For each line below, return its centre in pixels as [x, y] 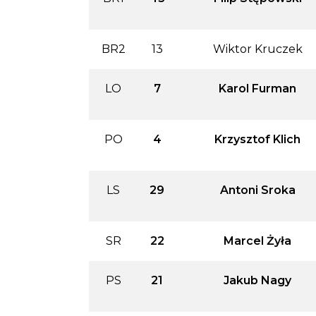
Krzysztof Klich [257, 139]
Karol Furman [257, 88]
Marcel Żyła [257, 241]
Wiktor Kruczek [257, 49]
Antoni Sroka [257, 190]
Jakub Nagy [257, 280]
